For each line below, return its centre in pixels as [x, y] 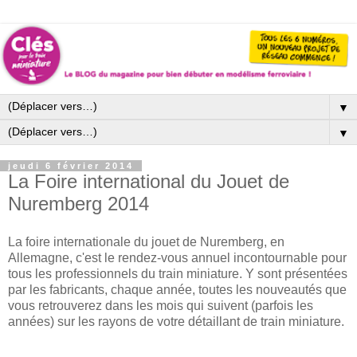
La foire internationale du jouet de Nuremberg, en [146, 242]
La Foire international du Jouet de [149, 182]
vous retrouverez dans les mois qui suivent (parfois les [161, 306]
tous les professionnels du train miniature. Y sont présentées [178, 274]
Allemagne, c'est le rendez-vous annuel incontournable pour [177, 258]
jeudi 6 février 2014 [71, 166]
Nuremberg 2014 [78, 204]
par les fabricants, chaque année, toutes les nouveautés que [177, 290]
